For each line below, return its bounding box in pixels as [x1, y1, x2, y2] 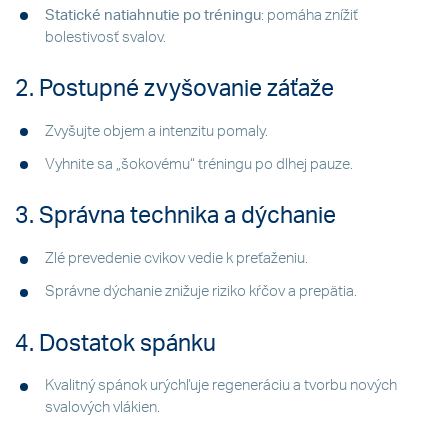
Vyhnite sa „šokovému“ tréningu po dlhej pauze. [45, 156, 353, 172]
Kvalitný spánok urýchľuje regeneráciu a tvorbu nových [45, 378, 397, 394]
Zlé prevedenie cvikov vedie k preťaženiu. [45, 251, 308, 267]
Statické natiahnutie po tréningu [45, 7, 261, 23]
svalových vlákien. [45, 400, 160, 416]
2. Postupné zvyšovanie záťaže [15, 77, 334, 100]
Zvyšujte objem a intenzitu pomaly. [45, 123, 268, 139]
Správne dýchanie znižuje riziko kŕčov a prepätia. [45, 284, 357, 300]
